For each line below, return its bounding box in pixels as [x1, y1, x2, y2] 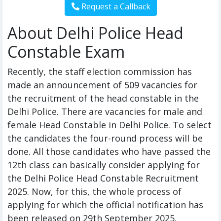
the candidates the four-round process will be [7, 132, 203, 145]
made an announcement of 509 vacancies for [7, 79, 197, 91]
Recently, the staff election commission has [7, 66, 192, 78]
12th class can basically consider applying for [7, 159, 200, 171]
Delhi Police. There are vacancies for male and [7, 106, 202, 118]
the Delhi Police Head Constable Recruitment [7, 172, 199, 184]
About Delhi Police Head [7, 22, 184, 44]
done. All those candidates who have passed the [7, 146, 211, 158]
